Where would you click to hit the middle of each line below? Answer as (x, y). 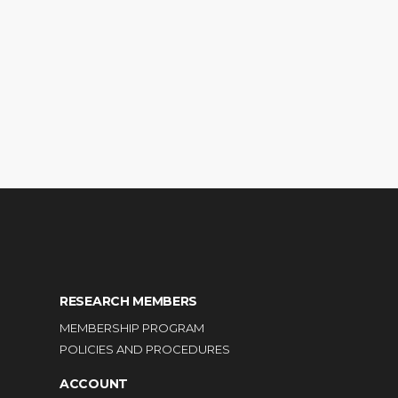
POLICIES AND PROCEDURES (145, 349)
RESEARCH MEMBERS (129, 301)
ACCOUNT (94, 384)
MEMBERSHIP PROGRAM (132, 328)
